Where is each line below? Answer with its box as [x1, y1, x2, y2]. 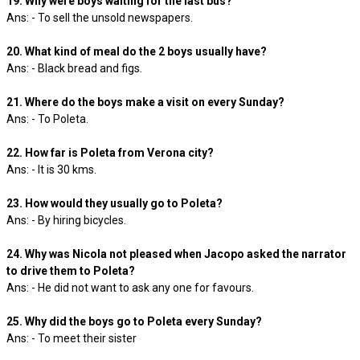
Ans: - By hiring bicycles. [6, 214, 131, 227]
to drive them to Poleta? [6, 264, 135, 277]
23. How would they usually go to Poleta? [6, 197, 223, 210]
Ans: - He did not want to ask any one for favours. [6, 281, 259, 294]
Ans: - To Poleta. [6, 112, 93, 125]
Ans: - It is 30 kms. [6, 163, 101, 176]
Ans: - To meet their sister [6, 332, 141, 345]
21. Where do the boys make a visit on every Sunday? [6, 96, 284, 108]
